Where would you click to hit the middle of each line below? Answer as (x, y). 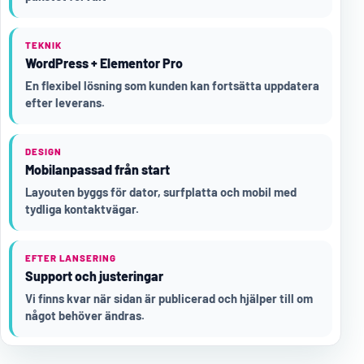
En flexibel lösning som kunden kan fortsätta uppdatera (172, 86)
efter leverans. (65, 103)
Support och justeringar (94, 276)
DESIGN (43, 152)
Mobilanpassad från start (97, 170)
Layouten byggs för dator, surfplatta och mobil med (161, 192)
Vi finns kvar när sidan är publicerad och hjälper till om (169, 299)
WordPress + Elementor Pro (104, 63)
